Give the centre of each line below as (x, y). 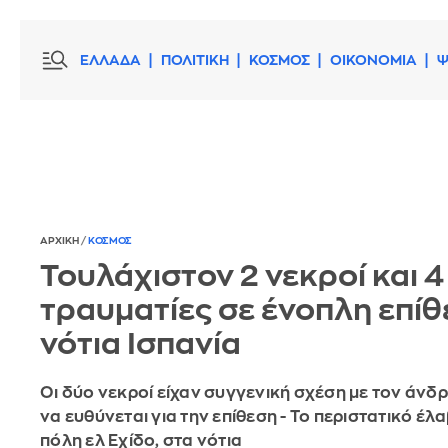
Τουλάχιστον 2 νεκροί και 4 (242, 276)
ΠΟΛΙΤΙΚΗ (195, 60)
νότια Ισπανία (140, 344)
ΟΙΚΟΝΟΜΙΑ (373, 60)
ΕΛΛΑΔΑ (110, 60)
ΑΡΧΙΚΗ (60, 241)
